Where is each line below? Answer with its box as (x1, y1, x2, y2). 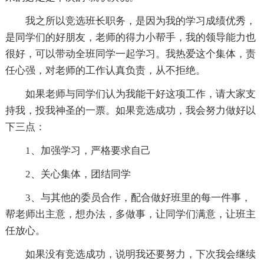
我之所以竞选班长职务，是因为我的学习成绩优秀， (25, 15, 256, 27)
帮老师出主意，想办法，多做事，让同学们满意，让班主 (5, 209, 256, 220)
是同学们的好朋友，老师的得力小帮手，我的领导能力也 (5, 32, 256, 44)
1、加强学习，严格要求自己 (25, 145, 151, 157)
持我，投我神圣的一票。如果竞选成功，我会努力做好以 (5, 105, 256, 117)
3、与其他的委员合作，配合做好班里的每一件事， (25, 192, 251, 204)
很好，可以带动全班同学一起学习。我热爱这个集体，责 (5, 48, 256, 60)
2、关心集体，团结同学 (25, 169, 131, 180)
